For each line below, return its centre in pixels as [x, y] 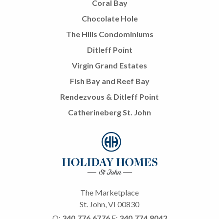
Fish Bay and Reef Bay [109, 81]
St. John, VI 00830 [109, 204]
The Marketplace [109, 192]
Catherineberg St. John [109, 112]
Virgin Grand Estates [109, 65]
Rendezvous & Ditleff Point [109, 96]
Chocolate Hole [109, 18]
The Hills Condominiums [109, 34]
